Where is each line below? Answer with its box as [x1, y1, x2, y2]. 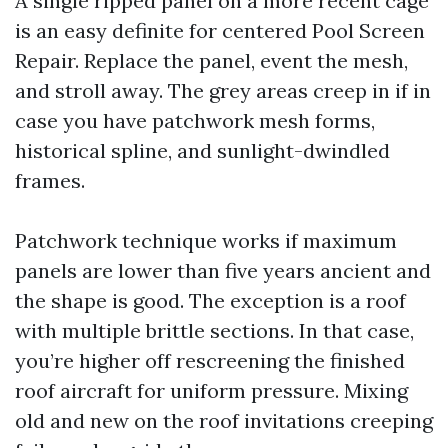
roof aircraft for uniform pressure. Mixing [15, 378, 408, 403]
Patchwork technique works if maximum [15, 228, 397, 253]
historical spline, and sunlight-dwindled [15, 138, 390, 163]
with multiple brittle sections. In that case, [15, 318, 414, 343]
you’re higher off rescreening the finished [15, 348, 405, 373]
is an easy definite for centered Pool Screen [15, 18, 425, 43]
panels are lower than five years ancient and [15, 258, 431, 283]
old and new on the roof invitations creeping [15, 408, 433, 433]
